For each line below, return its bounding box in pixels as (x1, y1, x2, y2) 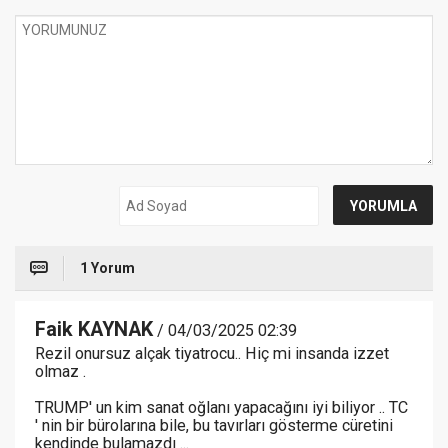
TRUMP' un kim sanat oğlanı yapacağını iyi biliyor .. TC (35, 398, 408, 418)
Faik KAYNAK (35, 318, 153, 342)
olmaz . (35, 362, 86, 382)
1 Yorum (80, 260, 135, 277)
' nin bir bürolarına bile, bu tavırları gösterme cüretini (35, 416, 393, 436)
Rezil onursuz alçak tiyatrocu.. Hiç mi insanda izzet (35, 344, 389, 364)
